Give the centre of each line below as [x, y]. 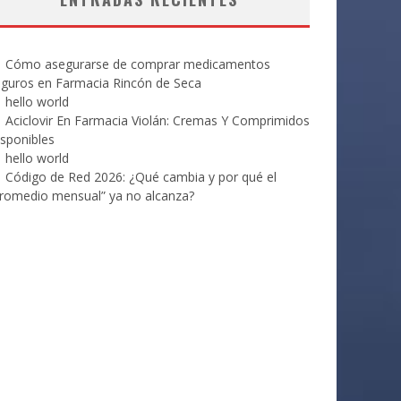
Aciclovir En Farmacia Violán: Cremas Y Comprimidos [158, 120]
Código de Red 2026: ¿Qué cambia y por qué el [141, 177]
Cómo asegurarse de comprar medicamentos [138, 64]
